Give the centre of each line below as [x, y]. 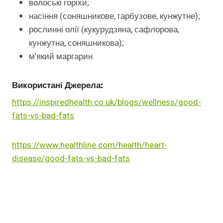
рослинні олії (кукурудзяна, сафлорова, [104, 29]
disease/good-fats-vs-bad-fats [71, 159]
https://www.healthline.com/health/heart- [90, 145]
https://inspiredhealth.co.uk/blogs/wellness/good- [107, 103]
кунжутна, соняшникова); [76, 43]
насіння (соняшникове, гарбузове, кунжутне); [114, 16]
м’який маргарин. [62, 56]
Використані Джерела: [57, 85]
